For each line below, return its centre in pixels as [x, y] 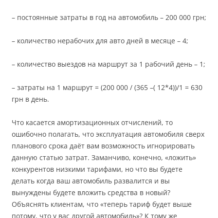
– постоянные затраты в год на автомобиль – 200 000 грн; [109, 18]
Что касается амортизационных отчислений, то [92, 123]
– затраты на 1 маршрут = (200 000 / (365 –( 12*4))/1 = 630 [107, 88]
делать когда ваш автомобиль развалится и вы [91, 181]
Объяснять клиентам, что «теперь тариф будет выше [102, 204]
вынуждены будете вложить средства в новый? [91, 193]
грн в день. [30, 99]
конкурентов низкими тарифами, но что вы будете [97, 169]
